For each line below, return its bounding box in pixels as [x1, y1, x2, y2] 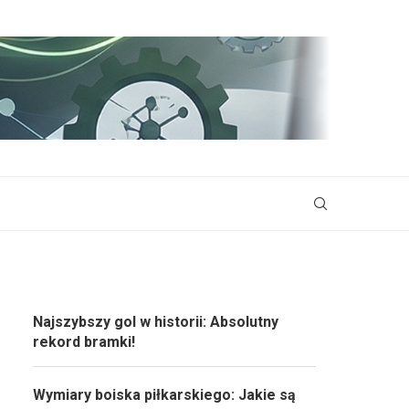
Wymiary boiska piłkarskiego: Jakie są [33, 386, 296, 404]
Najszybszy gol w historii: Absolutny [33, 313, 278, 330]
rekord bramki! [33, 333, 135, 351]
